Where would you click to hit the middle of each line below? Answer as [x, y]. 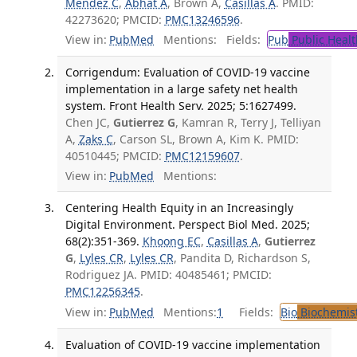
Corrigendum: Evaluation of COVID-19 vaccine [187, 73]
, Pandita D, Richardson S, [242, 258]
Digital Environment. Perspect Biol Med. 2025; [187, 225]
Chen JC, [89, 123]
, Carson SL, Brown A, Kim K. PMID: [206, 139]
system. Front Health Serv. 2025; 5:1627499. [180, 106]
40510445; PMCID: [115, 156]
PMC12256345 [102, 292]
